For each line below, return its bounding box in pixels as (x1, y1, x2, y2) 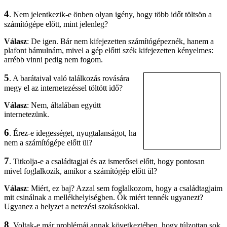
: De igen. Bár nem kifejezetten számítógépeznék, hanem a (27, 37, 214, 46)
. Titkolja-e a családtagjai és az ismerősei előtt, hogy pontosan (9, 157, 205, 166)
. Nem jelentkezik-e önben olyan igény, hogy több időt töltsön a (9, 10, 212, 19)
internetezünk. (4, 110, 49, 119)
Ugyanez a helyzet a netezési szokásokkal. (4, 202, 139, 211)
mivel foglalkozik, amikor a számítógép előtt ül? (4, 167, 157, 176)
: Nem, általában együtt (27, 101, 101, 110)
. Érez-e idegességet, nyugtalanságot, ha (9, 129, 136, 138)
